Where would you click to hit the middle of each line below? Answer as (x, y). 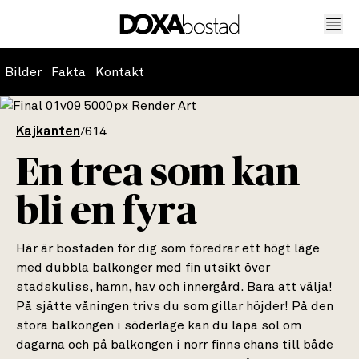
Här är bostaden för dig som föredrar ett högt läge (168, 248)
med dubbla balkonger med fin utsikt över (143, 268)
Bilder (23, 72)
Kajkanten (48, 131)
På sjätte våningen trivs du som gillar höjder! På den (175, 306)
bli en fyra (107, 212)
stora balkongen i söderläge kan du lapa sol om (159, 325)
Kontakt (120, 72)
